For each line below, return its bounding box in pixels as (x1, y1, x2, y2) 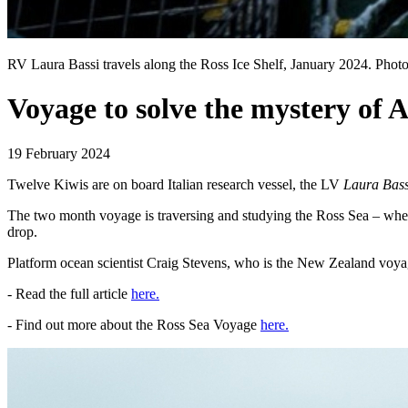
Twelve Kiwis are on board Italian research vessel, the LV (7, 176, 343, 192)
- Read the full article (7, 285, 131, 301)
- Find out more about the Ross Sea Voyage (7, 316, 260, 332)
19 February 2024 (7, 145, 110, 161)
